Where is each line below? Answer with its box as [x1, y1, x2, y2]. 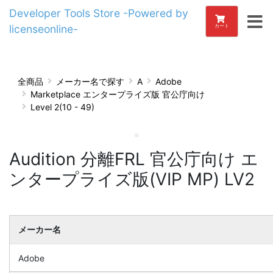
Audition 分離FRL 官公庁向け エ [9, 149, 258, 169]
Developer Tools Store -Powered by [9, 7, 188, 19]
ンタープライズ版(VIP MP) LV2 [9, 169, 255, 190]
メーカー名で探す [56, 76, 124, 87]
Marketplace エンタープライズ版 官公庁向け [30, 88, 205, 99]
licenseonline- [9, 23, 78, 35]
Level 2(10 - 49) [30, 101, 94, 112]
